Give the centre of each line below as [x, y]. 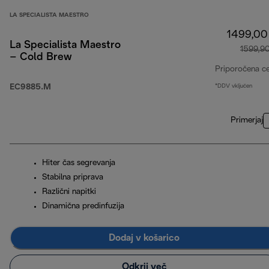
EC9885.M [30, 88]
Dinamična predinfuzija [83, 207]
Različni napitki [69, 192]
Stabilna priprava [73, 178]
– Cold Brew [41, 58]
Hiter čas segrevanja [79, 163]
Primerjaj [247, 121]
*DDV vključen [234, 86]
